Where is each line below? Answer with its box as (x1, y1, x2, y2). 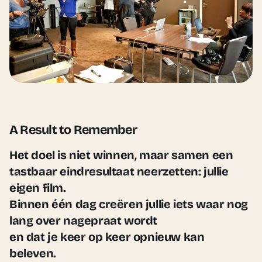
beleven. (9, 246, 56, 260)
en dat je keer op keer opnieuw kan (9, 229, 205, 244)
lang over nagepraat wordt (9, 213, 158, 227)
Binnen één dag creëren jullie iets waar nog (9, 196, 248, 211)
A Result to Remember (9, 122, 137, 137)
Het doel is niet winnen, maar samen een (9, 147, 233, 162)
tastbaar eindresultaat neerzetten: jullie (9, 164, 229, 178)
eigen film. (9, 180, 66, 195)
